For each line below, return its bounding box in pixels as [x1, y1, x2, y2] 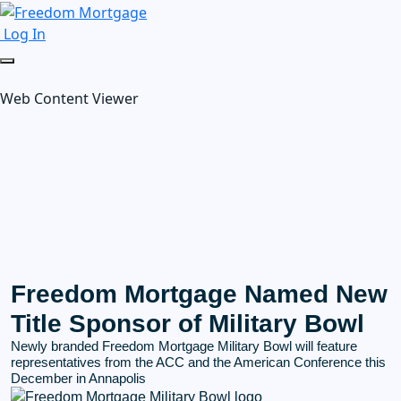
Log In [4, 23, 46, 44]
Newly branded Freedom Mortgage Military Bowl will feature [11, 337, 357, 354]
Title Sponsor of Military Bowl [11, 309, 364, 337]
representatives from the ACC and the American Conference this [11, 354, 386, 370]
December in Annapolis [11, 370, 146, 386]
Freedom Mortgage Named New [11, 279, 388, 308]
